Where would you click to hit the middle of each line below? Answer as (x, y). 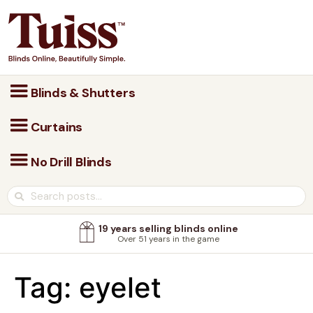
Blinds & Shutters (82, 93)
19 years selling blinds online (168, 229)
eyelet (120, 288)
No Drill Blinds (70, 162)
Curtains (56, 128)
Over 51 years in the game (168, 239)
